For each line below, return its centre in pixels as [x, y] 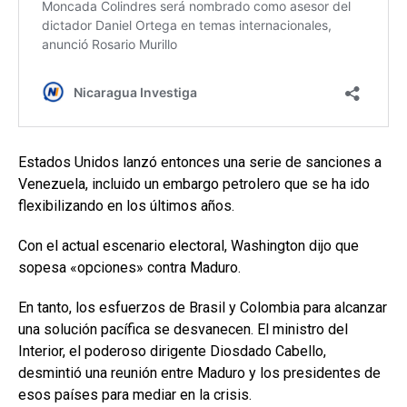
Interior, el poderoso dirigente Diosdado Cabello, [172, 351]
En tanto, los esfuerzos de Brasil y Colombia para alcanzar [203, 307]
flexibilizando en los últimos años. [126, 205]
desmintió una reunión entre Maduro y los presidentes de [199, 372]
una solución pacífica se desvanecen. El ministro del [183, 329]
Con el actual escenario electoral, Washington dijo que [189, 245]
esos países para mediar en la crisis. [135, 394]
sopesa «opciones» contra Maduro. [129, 267]
